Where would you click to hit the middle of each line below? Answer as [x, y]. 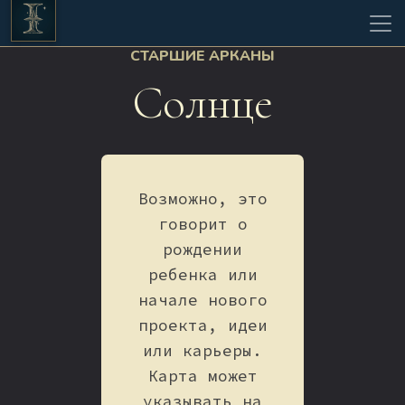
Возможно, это [202, 199]
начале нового [202, 301]
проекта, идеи [202, 326]
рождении [202, 250]
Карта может [202, 377]
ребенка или [202, 275]
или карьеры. [202, 351]
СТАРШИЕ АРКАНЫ [202, 56]
